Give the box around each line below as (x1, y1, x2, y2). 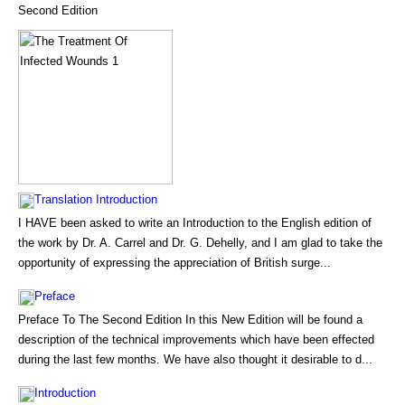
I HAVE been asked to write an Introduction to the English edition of (18, 216, 372, 230)
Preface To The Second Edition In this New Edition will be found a (18, 313, 363, 326)
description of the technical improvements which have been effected (18, 333, 374, 346)
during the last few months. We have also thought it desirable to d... (18, 353, 372, 366)
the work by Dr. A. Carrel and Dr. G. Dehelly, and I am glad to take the (18, 236, 382, 250)
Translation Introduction (34, 193, 157, 206)
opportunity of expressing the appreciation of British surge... (18, 256, 331, 269)
